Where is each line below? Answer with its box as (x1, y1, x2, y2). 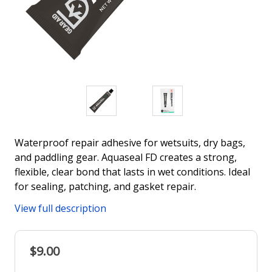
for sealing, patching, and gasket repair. (15, 179, 196, 193)
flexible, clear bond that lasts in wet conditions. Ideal (15, 165, 250, 178)
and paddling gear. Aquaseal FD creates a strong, (15, 150, 237, 164)
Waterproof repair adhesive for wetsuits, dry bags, (15, 135, 245, 149)
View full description (15, 201, 106, 215)
